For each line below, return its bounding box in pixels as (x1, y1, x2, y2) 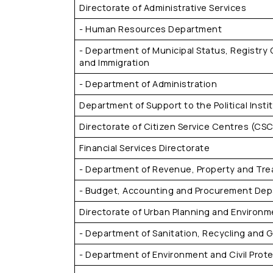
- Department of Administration (79, 78, 218, 90)
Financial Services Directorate (79, 142, 210, 154)
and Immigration (79, 57, 150, 68)
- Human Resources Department (79, 23, 222, 35)
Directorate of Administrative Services (79, 2, 247, 13)
